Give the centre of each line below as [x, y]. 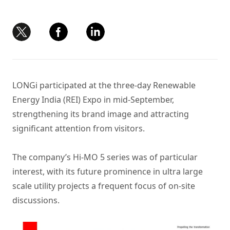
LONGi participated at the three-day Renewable [104, 85]
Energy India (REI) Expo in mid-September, [93, 100]
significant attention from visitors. [79, 128]
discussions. [36, 200]
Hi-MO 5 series [101, 157]
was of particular [164, 157]
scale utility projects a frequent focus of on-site [104, 186]
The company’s [43, 157]
